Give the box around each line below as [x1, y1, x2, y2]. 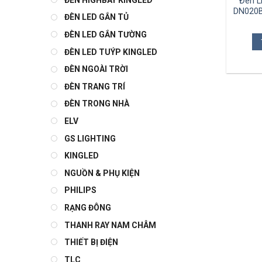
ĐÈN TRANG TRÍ [64, 81, 125, 91]
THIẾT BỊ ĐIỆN [64, 237, 118, 247]
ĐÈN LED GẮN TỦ [64, 12, 129, 22]
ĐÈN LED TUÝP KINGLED [64, 47, 157, 57]
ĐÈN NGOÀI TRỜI [64, 64, 128, 74]
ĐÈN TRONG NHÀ [64, 99, 129, 109]
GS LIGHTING [64, 133, 116, 143]
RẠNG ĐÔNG [64, 202, 111, 212]
